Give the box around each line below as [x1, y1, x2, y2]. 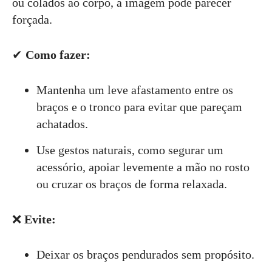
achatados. [36, 117, 88, 131]
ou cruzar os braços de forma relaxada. [36, 177, 227, 191]
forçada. [12, 12, 52, 26]
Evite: [24, 212, 56, 226]
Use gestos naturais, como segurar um [36, 143, 223, 157]
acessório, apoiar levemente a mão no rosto [36, 160, 250, 174]
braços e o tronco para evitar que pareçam [36, 100, 242, 114]
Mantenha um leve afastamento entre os [36, 83, 233, 97]
